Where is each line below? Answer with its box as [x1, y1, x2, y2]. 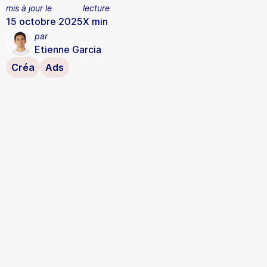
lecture [83, 2, 110, 13]
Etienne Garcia [35, 43, 101, 55]
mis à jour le [6, 2, 52, 13]
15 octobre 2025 [6, 15, 83, 27]
